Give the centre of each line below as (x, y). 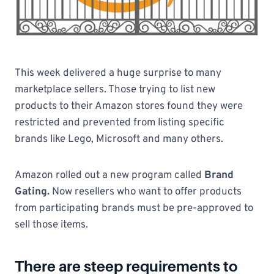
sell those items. (51, 225)
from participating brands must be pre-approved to (134, 209)
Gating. (32, 192)
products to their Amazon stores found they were (129, 106)
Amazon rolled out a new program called (109, 176)
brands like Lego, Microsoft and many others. (119, 139)
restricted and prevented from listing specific (120, 123)
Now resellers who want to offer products (146, 192)
